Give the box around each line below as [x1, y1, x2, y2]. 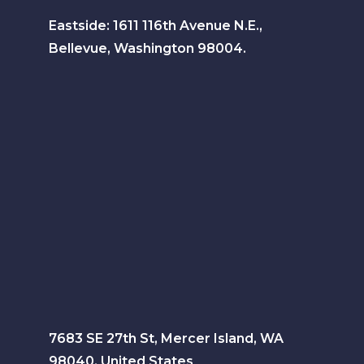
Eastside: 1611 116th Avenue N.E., [49, 17, 262, 33]
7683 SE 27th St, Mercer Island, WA [49, 330, 284, 346]
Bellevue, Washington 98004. [49, 40, 246, 56]
